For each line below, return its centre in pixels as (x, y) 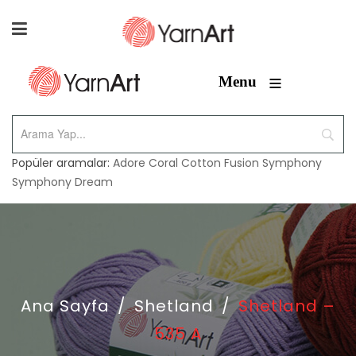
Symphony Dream (62, 182)
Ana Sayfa (65, 306)
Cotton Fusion (220, 163)
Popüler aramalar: (62, 163)
